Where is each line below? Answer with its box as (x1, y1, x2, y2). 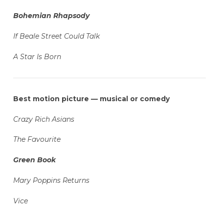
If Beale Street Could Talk (13, 31, 100, 41)
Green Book (13, 155, 56, 165)
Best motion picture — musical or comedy (13, 94, 170, 103)
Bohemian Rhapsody (13, 11, 89, 21)
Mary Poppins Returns (13, 176, 89, 185)
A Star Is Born (13, 52, 61, 61)
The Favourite (13, 135, 61, 144)
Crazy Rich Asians (13, 114, 74, 124)
